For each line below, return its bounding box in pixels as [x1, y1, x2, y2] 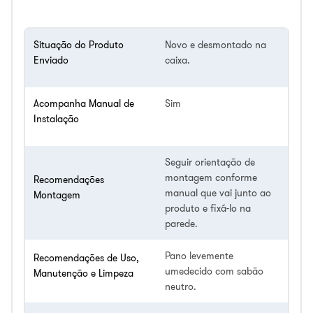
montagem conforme [165, 170, 257, 184]
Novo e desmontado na [165, 38, 266, 51]
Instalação [34, 112, 79, 125]
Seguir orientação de [165, 155, 255, 168]
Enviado [34, 53, 68, 66]
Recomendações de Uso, [34, 251, 139, 264]
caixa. [165, 53, 190, 66]
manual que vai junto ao [165, 186, 271, 199]
